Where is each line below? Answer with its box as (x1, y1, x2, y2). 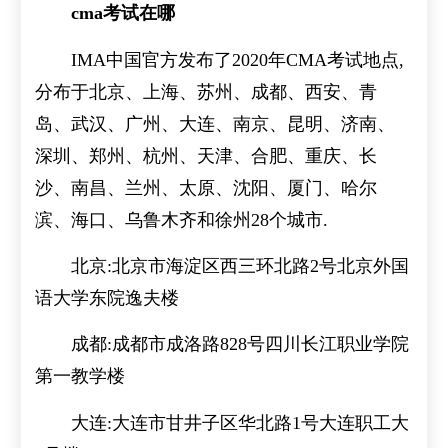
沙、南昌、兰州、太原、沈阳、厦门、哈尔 (35, 177, 378, 198)
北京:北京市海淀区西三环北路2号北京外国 (71, 256, 410, 276)
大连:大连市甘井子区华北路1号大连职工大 (71, 412, 410, 433)
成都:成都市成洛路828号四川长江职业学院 (71, 334, 410, 355)
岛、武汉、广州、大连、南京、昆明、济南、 (35, 113, 396, 134)
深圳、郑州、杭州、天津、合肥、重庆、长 (35, 145, 378, 166)
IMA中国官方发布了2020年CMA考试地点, (71, 49, 405, 70)
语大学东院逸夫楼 (35, 288, 180, 308)
